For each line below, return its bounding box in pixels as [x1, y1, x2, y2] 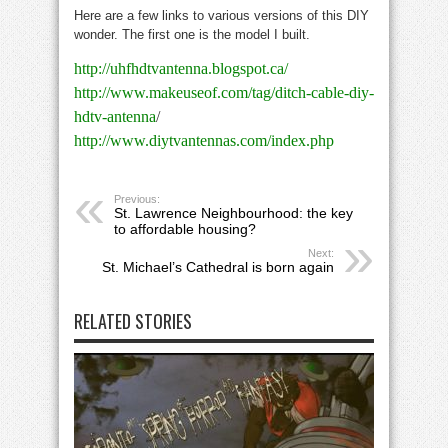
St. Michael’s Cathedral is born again [102, 259, 334, 276]
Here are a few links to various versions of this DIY [74, 8, 369, 24]
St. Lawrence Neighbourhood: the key [114, 205, 353, 222]
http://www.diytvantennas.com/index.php [74, 132, 334, 150]
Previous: [114, 193, 160, 206]
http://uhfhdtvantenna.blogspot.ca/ [74, 60, 288, 78]
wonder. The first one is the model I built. [74, 27, 310, 43]
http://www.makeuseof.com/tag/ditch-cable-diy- [74, 84, 374, 102]
